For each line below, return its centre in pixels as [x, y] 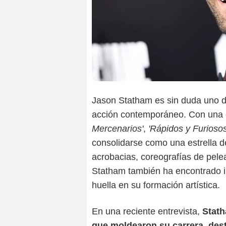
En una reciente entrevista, [147, 212]
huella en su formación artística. [156, 185]
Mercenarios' [118, 129]
